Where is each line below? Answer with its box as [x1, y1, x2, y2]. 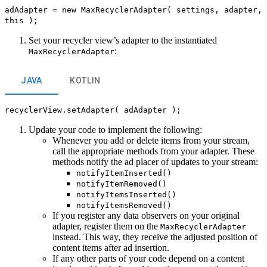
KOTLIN [70, 75, 101, 85]
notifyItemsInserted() [76, 190, 176, 200]
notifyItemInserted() [76, 169, 172, 178]
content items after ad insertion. [52, 243, 169, 253]
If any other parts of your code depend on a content [52, 253, 244, 264]
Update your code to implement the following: [29, 125, 202, 135]
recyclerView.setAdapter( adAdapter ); [5, 105, 181, 115]
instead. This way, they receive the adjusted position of [52, 232, 257, 243]
